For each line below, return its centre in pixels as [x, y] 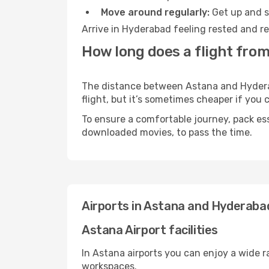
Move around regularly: [155, 12]
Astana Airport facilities [150, 230]
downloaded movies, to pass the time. [167, 132]
